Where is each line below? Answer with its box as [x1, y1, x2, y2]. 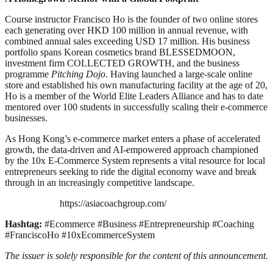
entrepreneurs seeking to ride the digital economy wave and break [5, 166, 257, 177]
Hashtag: [5, 218, 44, 229]
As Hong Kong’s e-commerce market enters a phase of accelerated [5, 133, 260, 144]
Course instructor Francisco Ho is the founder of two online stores [5, 13, 258, 24]
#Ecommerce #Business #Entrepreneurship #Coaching [44, 218, 254, 229]
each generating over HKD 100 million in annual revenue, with [5, 24, 248, 35]
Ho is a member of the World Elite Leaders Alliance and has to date [5, 90, 263, 101]
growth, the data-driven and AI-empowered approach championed [5, 144, 258, 155]
